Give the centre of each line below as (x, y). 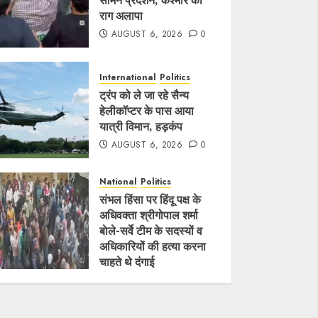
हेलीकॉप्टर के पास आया (147, 111)
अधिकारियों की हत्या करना (153, 246)
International (128, 77)
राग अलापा (121, 16)
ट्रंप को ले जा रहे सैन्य (144, 95)
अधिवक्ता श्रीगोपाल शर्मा (149, 215)
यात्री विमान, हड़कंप (141, 126)
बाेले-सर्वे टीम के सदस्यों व (151, 231)
